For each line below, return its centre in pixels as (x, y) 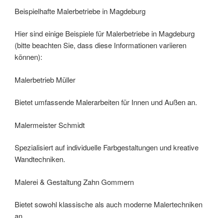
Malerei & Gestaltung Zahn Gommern (74, 182)
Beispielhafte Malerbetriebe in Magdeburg (80, 11)
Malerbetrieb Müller (45, 79)
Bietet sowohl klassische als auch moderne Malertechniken (109, 204)
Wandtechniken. (40, 159)
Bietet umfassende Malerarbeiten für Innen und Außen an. (106, 102)
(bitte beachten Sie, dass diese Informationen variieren (100, 45)
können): (28, 57)
